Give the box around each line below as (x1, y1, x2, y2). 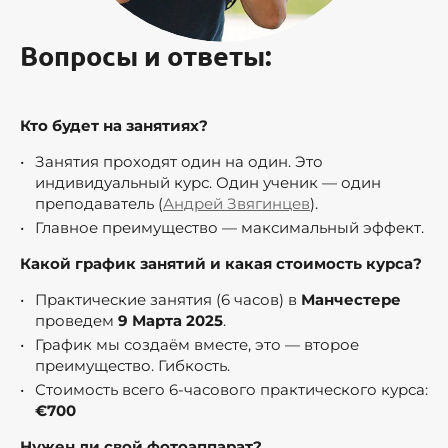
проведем (35, 310, 118, 330)
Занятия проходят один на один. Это (35, 151, 323, 171)
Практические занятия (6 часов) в (35, 289, 301, 309)
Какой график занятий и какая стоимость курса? (20, 253, 422, 273)
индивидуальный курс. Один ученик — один (35, 172, 381, 192)
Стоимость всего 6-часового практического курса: (35, 379, 428, 399)
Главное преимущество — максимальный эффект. (35, 217, 424, 237)
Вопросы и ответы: (20, 38, 272, 73)
